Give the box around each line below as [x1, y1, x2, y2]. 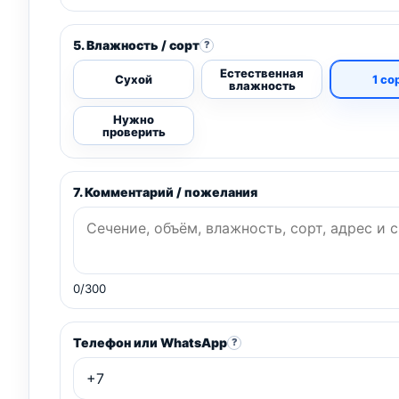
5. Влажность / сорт [73, 37, 199, 53]
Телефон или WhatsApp [73, 335, 227, 351]
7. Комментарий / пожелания [73, 184, 257, 200]
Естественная [220, 66, 304, 81]
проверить [102, 125, 166, 140]
